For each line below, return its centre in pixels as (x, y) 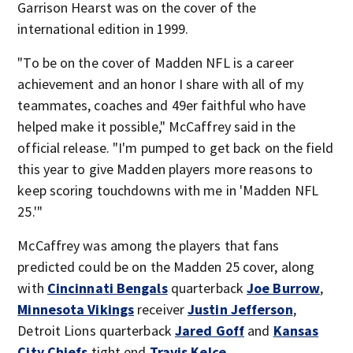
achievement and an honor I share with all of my (161, 84)
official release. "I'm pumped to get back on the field (175, 148)
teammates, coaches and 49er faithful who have (162, 105)
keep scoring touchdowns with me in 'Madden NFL (168, 190)
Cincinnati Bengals (107, 288)
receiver (161, 309)
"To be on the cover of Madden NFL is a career (156, 63)
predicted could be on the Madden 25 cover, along (166, 267)
